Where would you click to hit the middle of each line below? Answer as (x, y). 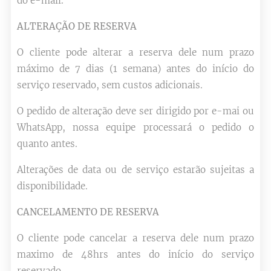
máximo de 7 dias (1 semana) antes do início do (135, 69)
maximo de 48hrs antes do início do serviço (135, 254)
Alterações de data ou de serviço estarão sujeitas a (135, 170)
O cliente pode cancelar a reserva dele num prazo (135, 238)
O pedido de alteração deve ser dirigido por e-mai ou (135, 111)
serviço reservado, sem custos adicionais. (110, 85)
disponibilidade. (52, 186)
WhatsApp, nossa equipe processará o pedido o (135, 127)
